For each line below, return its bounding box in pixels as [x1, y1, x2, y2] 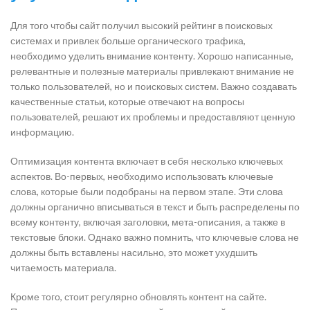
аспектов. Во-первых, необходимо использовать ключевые [10, 170, 273, 182]
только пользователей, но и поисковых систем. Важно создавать [10, 80, 297, 92]
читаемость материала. [10, 261, 116, 273]
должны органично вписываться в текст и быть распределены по [10, 200, 300, 212]
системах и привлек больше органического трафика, [10, 34, 246, 46]
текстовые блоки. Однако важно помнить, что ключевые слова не [10, 230, 299, 243]
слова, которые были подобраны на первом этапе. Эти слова [10, 185, 283, 197]
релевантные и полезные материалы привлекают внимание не [10, 64, 294, 77]
